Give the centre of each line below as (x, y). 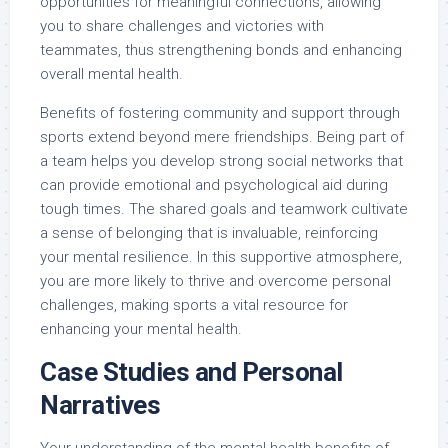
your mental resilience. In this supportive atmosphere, (221, 256)
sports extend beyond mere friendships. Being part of (222, 136)
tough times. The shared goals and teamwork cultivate (224, 208)
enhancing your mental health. (141, 328)
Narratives (100, 404)
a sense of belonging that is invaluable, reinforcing (209, 232)
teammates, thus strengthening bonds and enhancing (221, 49)
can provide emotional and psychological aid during (214, 184)
